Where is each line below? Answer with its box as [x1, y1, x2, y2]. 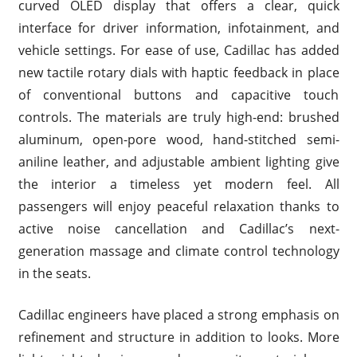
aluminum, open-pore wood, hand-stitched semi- [18, 130, 339, 148]
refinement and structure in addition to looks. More [18, 328, 339, 346]
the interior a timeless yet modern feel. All [18, 175, 339, 193]
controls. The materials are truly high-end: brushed [18, 108, 339, 126]
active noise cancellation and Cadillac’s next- [18, 219, 339, 237]
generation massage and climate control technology [18, 241, 339, 260]
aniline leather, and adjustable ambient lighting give [18, 152, 339, 171]
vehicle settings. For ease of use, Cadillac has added [18, 41, 339, 59]
